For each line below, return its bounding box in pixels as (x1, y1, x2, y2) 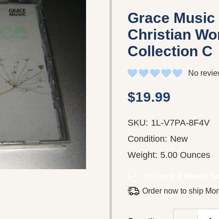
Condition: (128, 133, 167, 144)
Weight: (128, 150, 157, 160)
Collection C (128, 43, 213, 59)
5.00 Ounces (160, 150, 210, 160)
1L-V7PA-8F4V (151, 117, 210, 128)
